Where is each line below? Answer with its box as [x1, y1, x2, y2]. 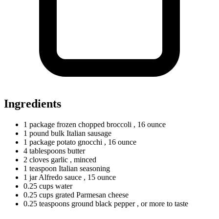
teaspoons [39, 199, 69, 208]
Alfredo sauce [37, 173, 84, 181]
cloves [29, 155, 49, 164]
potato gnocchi [55, 137, 104, 146]
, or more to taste [137, 199, 188, 208]
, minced [70, 155, 96, 164]
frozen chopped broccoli [55, 120, 133, 129]
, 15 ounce [84, 173, 116, 181]
